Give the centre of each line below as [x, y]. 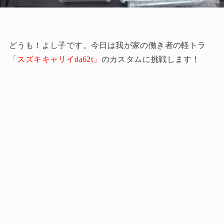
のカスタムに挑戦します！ [150, 59]
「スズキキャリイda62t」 [55, 59]
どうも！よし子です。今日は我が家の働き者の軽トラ [107, 45]
